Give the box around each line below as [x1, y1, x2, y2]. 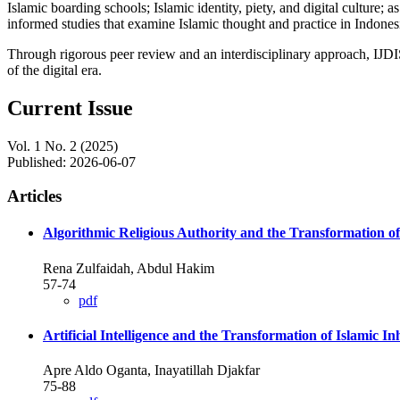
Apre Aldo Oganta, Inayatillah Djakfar [43, 362, 260, 379]
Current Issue [7, 96, 133, 120]
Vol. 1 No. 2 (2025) [7, 137, 118, 154]
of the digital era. [7, 62, 102, 78]
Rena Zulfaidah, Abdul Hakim [43, 260, 214, 276]
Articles [7, 187, 62, 206]
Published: [7, 154, 70, 170]
